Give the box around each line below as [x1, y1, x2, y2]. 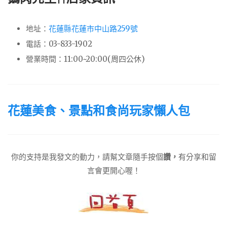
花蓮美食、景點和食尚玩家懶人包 [8, 103, 190, 119]
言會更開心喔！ [87, 165, 140, 175]
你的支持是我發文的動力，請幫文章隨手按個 [11, 152, 163, 162]
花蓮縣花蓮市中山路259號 [49, 23, 138, 33]
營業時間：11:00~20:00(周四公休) [26, 54, 145, 64]
